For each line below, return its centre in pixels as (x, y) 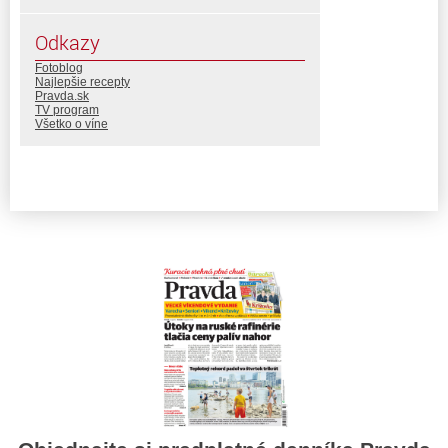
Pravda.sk (62, 96)
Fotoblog (59, 68)
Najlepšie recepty (82, 82)
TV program (67, 110)
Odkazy (67, 43)
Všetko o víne (71, 124)
